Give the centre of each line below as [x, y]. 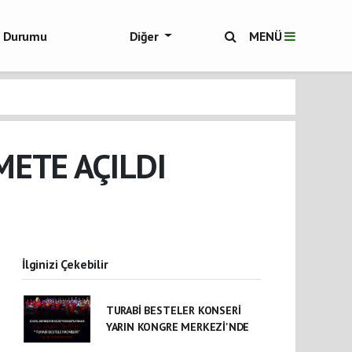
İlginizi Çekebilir [65, 264]
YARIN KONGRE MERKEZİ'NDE [178, 327]
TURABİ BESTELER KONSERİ [173, 310]
